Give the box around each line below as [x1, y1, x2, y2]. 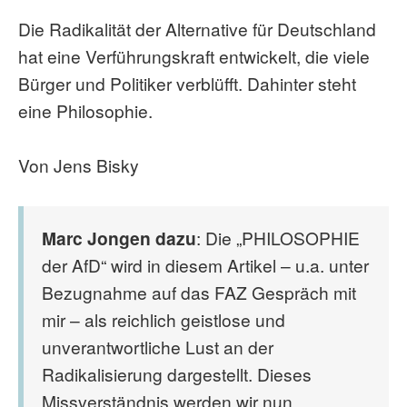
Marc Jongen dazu [42, 225, 196, 251]
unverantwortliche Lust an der [42, 334, 273, 359]
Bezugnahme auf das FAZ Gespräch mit [42, 280, 356, 304]
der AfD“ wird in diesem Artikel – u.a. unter [42, 253, 369, 277]
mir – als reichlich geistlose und [42, 307, 285, 332]
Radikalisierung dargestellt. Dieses [42, 362, 312, 386]
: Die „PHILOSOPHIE [196, 225, 360, 250]
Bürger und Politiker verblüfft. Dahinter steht [18, 71, 356, 95]
